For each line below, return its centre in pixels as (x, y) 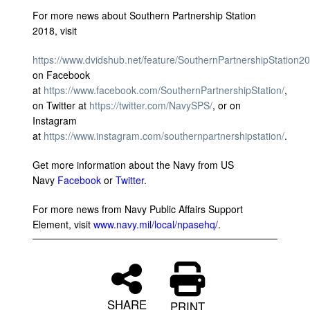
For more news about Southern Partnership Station (144, 15)
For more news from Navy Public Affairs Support (138, 209)
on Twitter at (61, 105)
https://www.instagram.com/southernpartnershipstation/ (164, 135)
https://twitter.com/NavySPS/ (151, 105)
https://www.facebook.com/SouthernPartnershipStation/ (164, 90)
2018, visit (56, 30)
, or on (227, 105)
